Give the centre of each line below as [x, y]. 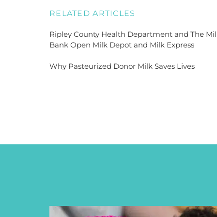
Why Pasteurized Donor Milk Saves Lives [122, 66]
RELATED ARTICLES [93, 14]
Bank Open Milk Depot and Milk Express [122, 45]
